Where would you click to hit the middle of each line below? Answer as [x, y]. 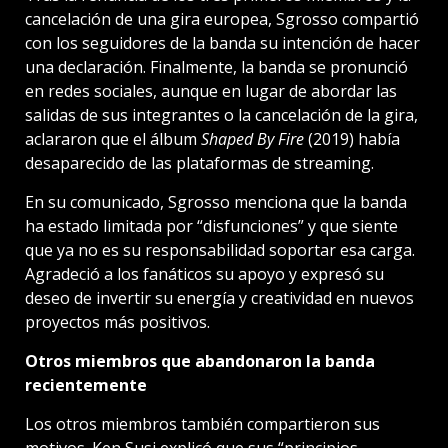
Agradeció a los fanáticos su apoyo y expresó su [204, 274]
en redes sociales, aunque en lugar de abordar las [211, 91]
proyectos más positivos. [117, 322]
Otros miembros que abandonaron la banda [200, 361]
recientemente [86, 385]
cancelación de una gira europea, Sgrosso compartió [222, 19]
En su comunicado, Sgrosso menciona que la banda [216, 202]
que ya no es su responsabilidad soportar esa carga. [220, 250]
